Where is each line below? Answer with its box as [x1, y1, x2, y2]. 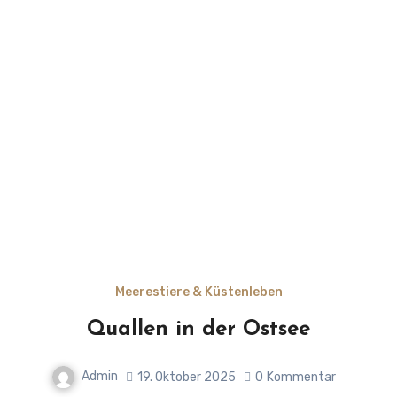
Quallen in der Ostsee [87, 319, 310, 341]
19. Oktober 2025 [136, 369, 236, 385]
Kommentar [266, 369, 336, 385]
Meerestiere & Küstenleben [114, 284, 283, 300]
